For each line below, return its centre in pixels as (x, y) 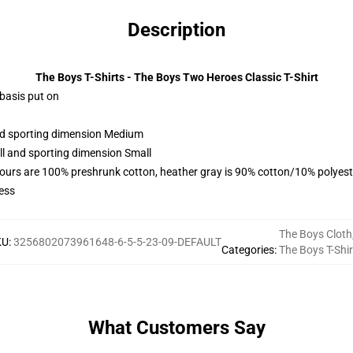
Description (176, 30)
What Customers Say (176, 328)
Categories (248, 250)
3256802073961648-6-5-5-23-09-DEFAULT (117, 242)
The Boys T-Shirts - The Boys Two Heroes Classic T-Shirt (176, 77)
